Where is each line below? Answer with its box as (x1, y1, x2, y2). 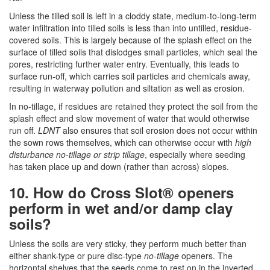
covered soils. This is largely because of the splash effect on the (9, 34, 252, 46)
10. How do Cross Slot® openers (9, 182, 234, 202)
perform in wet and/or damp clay (9, 198, 233, 218)
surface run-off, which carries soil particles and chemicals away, (9, 70, 250, 82)
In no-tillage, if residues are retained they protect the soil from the (9, 100, 258, 112)
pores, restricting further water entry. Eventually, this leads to (9, 58, 239, 70)
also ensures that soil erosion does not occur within (60, 124, 257, 136)
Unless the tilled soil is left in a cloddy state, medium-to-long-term (9, 10, 257, 22)
